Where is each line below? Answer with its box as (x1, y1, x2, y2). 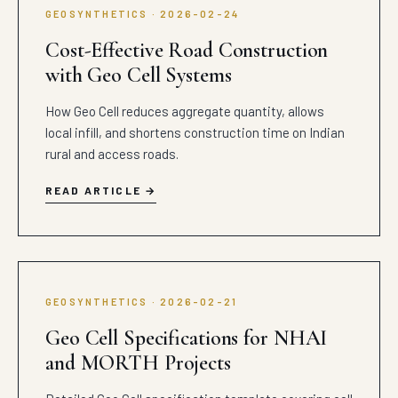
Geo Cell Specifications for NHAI (45, 325, 328, 351)
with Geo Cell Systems (45, 62, 232, 88)
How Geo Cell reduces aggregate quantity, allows (45, 103, 324, 119)
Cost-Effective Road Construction (45, 37, 329, 63)
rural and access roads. (45, 146, 179, 162)
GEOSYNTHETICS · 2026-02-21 (45, 296, 238, 307)
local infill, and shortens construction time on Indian (45, 124, 345, 140)
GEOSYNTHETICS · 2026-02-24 (45, 8, 240, 20)
